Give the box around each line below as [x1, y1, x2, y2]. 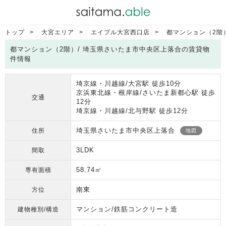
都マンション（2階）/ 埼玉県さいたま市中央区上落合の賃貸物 [10, 45, 210, 53]
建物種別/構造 [17, 206, 59, 212]
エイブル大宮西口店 [91, 29, 150, 36]
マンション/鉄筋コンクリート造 [76, 205, 178, 213]
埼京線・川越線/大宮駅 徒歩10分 [76, 80, 181, 87]
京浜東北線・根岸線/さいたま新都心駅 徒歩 [76, 89, 215, 96]
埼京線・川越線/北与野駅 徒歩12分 [76, 107, 188, 115]
